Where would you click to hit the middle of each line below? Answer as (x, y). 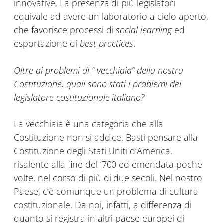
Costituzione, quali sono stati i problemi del (98, 84)
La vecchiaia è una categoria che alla (89, 124)
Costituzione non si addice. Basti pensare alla (106, 138)
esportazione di (47, 44)
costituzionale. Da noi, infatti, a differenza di (103, 205)
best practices (107, 44)
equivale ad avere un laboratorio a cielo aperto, (111, 17)
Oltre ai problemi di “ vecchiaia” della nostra (99, 70)
